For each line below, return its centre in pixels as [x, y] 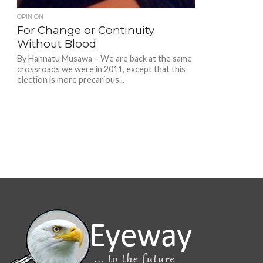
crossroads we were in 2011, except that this [101, 69]
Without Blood [56, 43]
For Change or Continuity [85, 30]
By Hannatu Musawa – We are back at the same [104, 58]
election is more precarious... [70, 79]
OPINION [30, 16]
